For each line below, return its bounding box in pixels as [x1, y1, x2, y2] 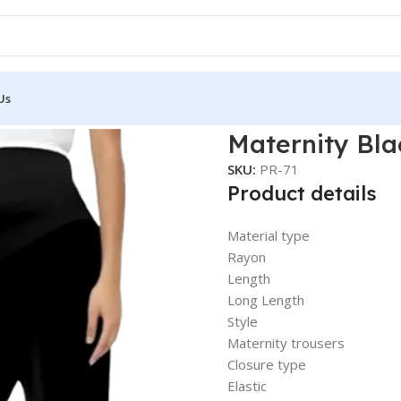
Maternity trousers [226, 334, 345, 352]
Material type [226, 226, 310, 244]
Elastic [226, 377, 267, 395]
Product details [226, 181, 377, 206]
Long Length [226, 291, 304, 309]
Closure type [226, 355, 306, 373]
